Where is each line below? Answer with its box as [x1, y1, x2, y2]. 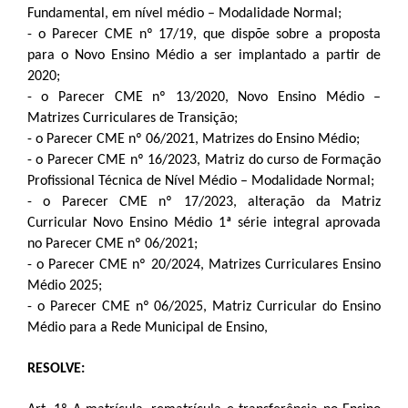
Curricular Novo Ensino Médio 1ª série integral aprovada [26, 216, 382, 230]
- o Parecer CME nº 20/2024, [26, 258, 209, 272]
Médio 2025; [26, 279, 102, 293]
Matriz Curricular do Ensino [207, 300, 382, 314]
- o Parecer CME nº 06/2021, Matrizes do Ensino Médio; [26, 132, 360, 147]
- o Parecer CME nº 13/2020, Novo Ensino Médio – [26, 90, 382, 105]
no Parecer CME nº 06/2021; [26, 237, 198, 251]
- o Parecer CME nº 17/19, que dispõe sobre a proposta [26, 27, 382, 42]
